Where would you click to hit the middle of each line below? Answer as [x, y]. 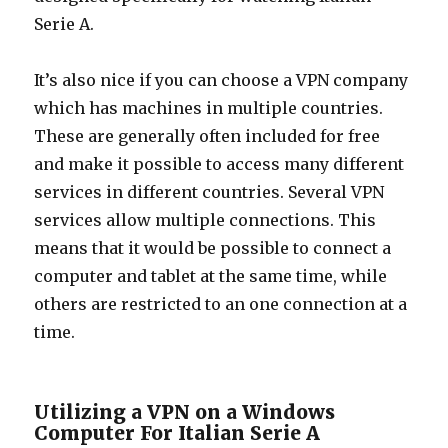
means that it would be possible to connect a [213, 248]
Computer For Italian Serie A [177, 433]
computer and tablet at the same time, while [211, 276]
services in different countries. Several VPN [209, 192]
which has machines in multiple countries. [209, 108]
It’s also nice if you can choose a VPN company [221, 80]
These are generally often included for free [207, 136]
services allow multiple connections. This [205, 220]
